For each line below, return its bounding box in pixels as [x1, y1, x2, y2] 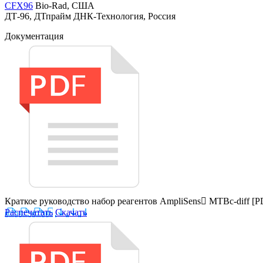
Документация [5, 31, 63, 41]
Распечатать [5, 207, 53, 217]
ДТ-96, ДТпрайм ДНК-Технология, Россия [5, 11, 176, 21]
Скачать [55, 207, 87, 217]
